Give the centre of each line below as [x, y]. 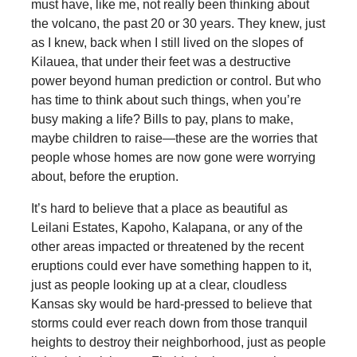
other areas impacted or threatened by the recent [167, 247]
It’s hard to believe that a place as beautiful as [159, 209]
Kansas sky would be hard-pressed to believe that [171, 304]
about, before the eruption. [104, 177]
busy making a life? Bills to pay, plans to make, [162, 120]
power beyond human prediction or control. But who [176, 81]
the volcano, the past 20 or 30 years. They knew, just [178, 24]
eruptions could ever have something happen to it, [171, 266]
